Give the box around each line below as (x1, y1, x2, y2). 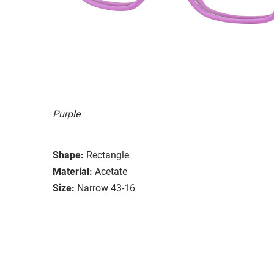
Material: (53, 165, 92, 177)
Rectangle (86, 149, 129, 161)
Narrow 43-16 (77, 182, 135, 194)
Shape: (53, 149, 84, 161)
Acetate (95, 165, 127, 177)
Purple (53, 108, 80, 120)
